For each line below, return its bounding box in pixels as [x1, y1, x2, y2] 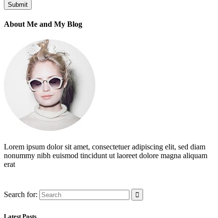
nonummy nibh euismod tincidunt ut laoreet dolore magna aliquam [4, 151, 207, 160]
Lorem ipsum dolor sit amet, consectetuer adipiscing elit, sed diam [4, 142, 205, 151]
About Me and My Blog [4, 20, 82, 29]
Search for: [4, 190, 37, 199]
